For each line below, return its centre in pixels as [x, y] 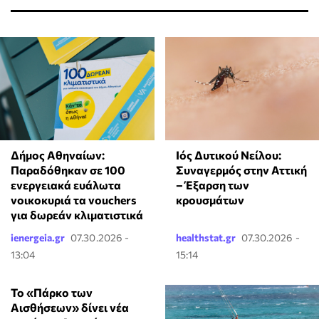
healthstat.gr [205, 237]
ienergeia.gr [38, 237]
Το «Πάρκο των [52, 292]
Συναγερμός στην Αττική [241, 169]
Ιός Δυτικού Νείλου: [228, 155]
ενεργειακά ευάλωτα [66, 184]
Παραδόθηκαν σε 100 [68, 169]
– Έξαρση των [212, 184]
